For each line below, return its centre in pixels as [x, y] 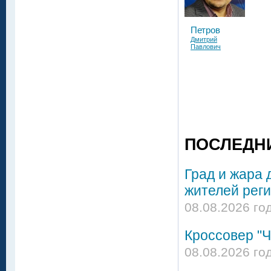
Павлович [206, 46]
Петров [205, 30]
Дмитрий [204, 39]
